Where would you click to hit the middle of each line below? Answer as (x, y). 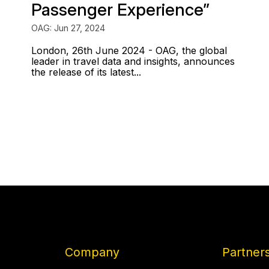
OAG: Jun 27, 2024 (68, 28)
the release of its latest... (86, 72)
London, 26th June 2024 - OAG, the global (129, 50)
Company (92, 252)
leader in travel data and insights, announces (133, 61)
